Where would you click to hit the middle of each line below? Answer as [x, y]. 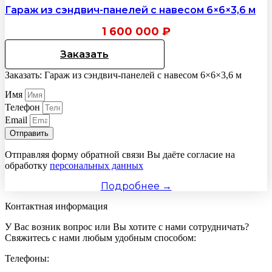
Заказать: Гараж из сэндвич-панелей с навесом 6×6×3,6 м [123, 75]
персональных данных [97, 166]
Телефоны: [27, 259]
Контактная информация [56, 206]
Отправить [29, 134]
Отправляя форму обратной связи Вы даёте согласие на [120, 155]
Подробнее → [136, 186]
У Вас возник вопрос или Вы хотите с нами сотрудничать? [127, 227]
